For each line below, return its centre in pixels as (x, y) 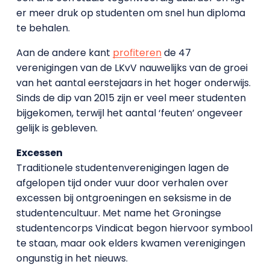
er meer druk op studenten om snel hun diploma (130, 13)
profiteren (137, 52)
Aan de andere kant (64, 52)
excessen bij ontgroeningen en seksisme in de (124, 198)
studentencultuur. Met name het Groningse (118, 213)
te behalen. (43, 28)
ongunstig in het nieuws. (72, 258)
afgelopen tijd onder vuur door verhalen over (122, 183)
